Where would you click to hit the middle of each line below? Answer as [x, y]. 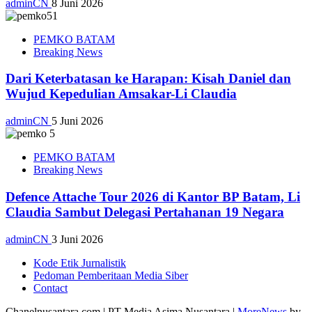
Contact [50, 288]
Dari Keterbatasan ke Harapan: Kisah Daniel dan [148, 79]
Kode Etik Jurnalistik [80, 263]
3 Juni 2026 [77, 239]
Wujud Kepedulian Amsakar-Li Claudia [121, 94]
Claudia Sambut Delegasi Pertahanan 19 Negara [145, 212]
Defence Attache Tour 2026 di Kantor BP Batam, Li [153, 196]
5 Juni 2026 [77, 121]
